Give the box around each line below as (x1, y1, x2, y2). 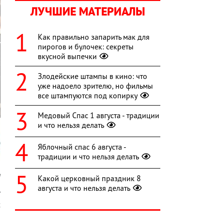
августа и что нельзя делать (38, 183, 130, 193)
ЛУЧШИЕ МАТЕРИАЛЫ (31, 4, 145, 19)
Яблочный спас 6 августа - (38, 142, 126, 152)
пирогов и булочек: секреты (38, 42, 134, 52)
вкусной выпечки (38, 51, 97, 62)
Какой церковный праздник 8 (38, 173, 141, 184)
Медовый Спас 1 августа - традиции (38, 110, 159, 121)
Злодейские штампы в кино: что (38, 71, 147, 81)
